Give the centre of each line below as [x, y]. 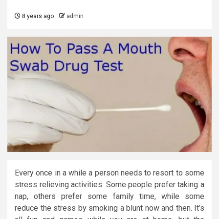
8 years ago [37, 16]
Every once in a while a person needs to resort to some [109, 173]
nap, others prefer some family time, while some [109, 196]
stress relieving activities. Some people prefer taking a [109, 184]
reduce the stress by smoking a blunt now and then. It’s [109, 208]
